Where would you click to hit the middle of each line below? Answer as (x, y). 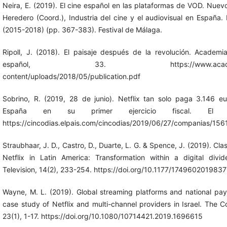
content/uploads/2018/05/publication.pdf (71, 77)
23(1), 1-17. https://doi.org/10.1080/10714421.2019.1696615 (102, 216)
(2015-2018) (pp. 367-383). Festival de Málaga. (82, 30)
